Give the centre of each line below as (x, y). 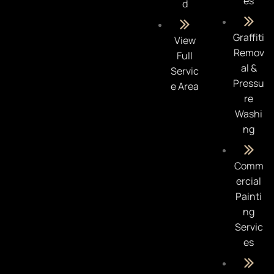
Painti (249, 196)
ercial (249, 181)
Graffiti (249, 37)
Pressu (249, 83)
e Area (185, 86)
